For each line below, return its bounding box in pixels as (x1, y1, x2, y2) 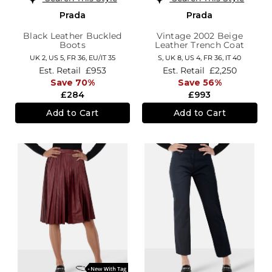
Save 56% (177, 76, 222, 88)
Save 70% (50, 76, 95, 88)
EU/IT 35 (88, 53, 115, 63)
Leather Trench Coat (155, 39, 245, 51)
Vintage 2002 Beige (156, 30, 243, 42)
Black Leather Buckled (23, 30, 122, 42)
